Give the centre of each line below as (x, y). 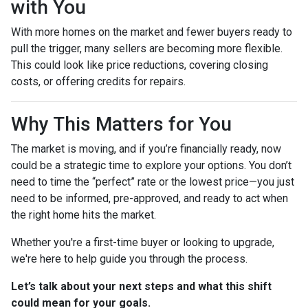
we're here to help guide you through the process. (129, 258)
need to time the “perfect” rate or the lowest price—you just (153, 181)
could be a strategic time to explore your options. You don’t (151, 165)
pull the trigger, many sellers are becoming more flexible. (147, 48)
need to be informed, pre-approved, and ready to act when (150, 198)
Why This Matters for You (121, 124)
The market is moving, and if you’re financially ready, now (146, 148)
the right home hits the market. (84, 214)
